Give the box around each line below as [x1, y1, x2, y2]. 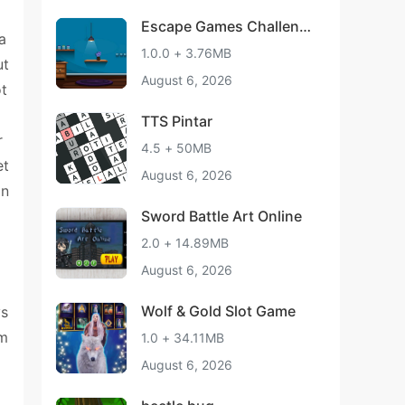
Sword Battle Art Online [141, 207, 302, 225]
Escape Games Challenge [141, 17, 316, 35]
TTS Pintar [141, 112, 212, 130]
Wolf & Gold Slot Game [141, 302, 296, 320]
